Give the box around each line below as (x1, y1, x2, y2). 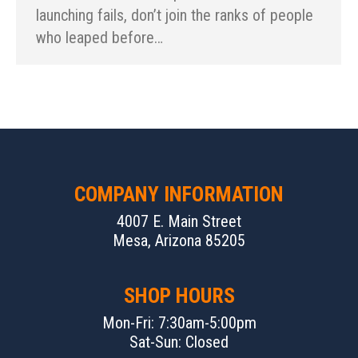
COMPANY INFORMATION (74, 182, 284, 207)
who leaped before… (36, 28, 163, 48)
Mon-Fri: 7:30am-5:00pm (101, 313, 257, 333)
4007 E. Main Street (117, 212, 241, 232)
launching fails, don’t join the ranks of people (36, 6, 313, 26)
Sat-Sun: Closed (129, 332, 229, 352)
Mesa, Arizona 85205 (113, 231, 245, 251)
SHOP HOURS (123, 284, 235, 308)
